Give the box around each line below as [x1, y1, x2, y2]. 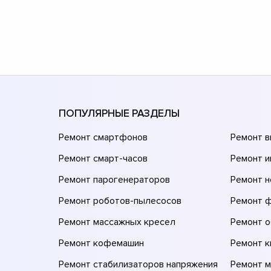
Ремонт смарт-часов [59, 152, 148, 165]
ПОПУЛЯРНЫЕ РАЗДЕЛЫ [59, 106, 180, 120]
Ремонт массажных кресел [59, 215, 175, 228]
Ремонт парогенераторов [59, 173, 170, 186]
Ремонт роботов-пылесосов [59, 194, 181, 207]
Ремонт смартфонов [59, 131, 148, 143]
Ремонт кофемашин [59, 237, 144, 249]
